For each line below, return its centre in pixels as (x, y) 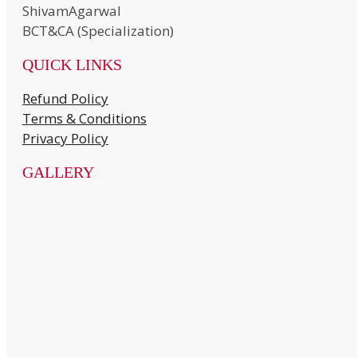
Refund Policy (65, 99)
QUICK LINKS (72, 65)
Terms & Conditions (84, 119)
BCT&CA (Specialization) (98, 31)
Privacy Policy (65, 139)
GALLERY (58, 173)
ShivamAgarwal (72, 11)
